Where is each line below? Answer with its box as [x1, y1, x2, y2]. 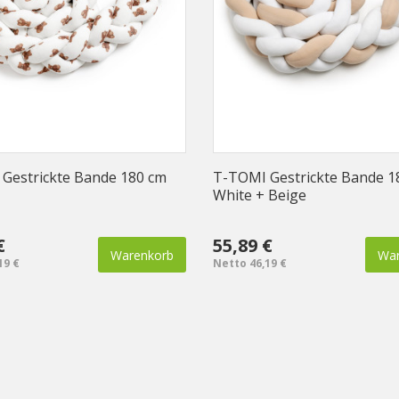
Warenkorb [110, 246, 174, 264]
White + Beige [213, 184, 306, 205]
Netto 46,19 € [213, 255, 287, 271]
